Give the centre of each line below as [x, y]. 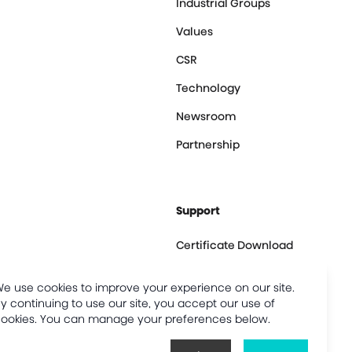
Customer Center [224, 301]
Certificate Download [235, 245]
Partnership [208, 144]
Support [198, 210]
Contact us [205, 273]
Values [194, 31]
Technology [208, 88]
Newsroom [206, 116]
